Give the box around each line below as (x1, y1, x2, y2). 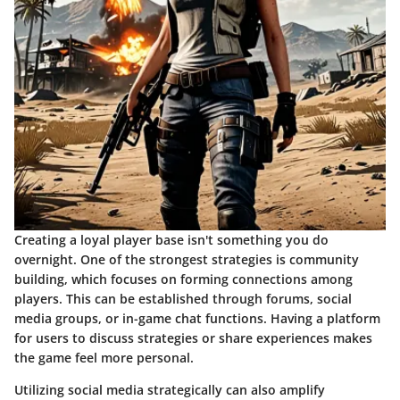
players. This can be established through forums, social (14, 290, 352, 308)
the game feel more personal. (14, 349, 194, 367)
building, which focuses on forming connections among (14, 271, 353, 288)
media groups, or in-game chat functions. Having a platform (14, 310, 380, 328)
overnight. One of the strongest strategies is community (14, 251, 359, 269)
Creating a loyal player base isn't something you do (14, 231, 329, 249)
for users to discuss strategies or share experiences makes (14, 329, 372, 347)
